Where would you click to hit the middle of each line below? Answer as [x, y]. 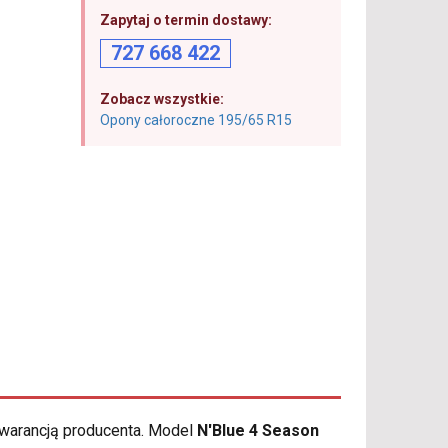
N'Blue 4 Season [258, 431]
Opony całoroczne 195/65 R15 [195, 120]
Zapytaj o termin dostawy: [185, 20]
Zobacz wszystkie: [161, 99]
